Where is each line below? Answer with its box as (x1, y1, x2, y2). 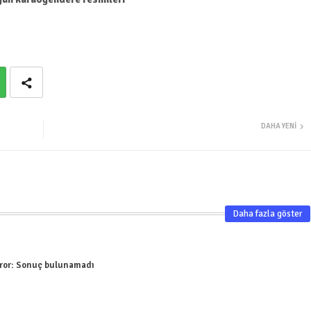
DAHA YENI (260, 121, 296, 131)
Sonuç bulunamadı (14, 260, 94, 271)
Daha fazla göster (233, 208, 302, 220)
